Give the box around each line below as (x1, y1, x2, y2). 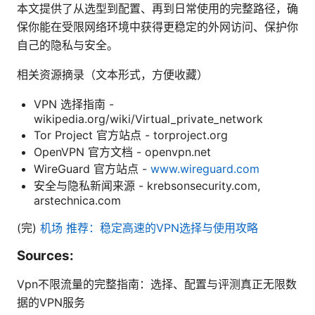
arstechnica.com (34, 193, 121, 207)
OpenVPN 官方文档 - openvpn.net (34, 144, 211, 159)
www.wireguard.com (150, 161, 259, 176)
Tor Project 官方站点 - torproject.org (34, 127, 228, 142)
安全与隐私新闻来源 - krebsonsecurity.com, (34, 178, 260, 193)
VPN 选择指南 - (34, 96, 114, 111)
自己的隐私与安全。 (17, 37, 118, 52)
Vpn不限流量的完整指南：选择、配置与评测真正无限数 (17, 276, 297, 291)
